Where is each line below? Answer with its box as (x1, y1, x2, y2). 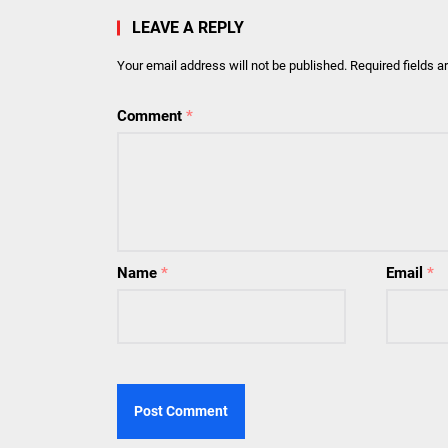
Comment (117, 107, 186, 125)
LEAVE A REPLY (132, 18, 244, 37)
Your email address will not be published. (117, 58, 347, 73)
